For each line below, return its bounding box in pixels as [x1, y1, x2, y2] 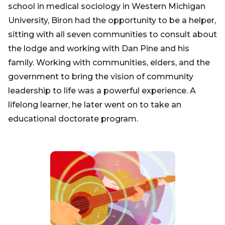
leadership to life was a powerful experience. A [8, 85, 196, 95]
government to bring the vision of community [8, 71, 193, 81]
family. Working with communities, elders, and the [8, 57, 210, 67]
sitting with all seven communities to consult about [8, 29, 217, 39]
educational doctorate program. [8, 114, 138, 124]
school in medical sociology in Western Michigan [8, 1, 205, 11]
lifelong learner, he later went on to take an [8, 99, 181, 109]
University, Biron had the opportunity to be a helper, [8, 15, 216, 25]
